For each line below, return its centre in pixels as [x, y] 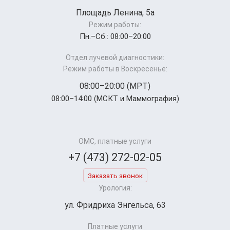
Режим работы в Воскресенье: [115, 69]
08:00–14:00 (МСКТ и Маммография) [115, 98]
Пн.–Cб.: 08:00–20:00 [115, 36]
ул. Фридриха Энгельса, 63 [115, 205]
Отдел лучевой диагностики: [115, 57]
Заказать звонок [115, 175]
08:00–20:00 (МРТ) [115, 86]
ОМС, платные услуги [115, 141]
